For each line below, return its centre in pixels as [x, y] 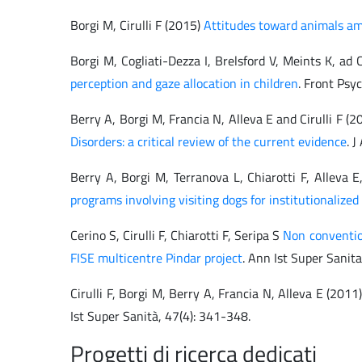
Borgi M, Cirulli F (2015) [137, 25]
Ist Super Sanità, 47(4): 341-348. [160, 316]
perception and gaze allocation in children [184, 84]
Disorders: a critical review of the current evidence [208, 142]
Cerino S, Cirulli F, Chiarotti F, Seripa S [177, 236]
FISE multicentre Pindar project [156, 258]
